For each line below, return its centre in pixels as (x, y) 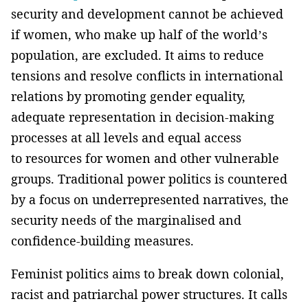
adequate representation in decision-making (143, 117)
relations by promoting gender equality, (128, 97)
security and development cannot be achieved (147, 14)
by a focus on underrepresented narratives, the (150, 200)
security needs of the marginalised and (126, 220)
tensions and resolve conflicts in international (147, 76)
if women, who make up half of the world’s (139, 35)
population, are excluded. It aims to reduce (137, 55)
